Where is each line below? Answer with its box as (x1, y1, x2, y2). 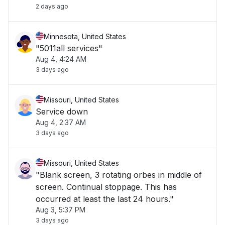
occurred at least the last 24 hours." (36, 194, 174, 204)
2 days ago (36, 3, 68, 10)
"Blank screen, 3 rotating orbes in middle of (36, 170, 202, 180)
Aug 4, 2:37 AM (36, 118, 86, 127)
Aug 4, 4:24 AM (36, 55, 86, 63)
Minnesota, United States (44, 32, 126, 41)
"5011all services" (36, 43, 102, 53)
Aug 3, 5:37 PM (36, 205, 85, 214)
